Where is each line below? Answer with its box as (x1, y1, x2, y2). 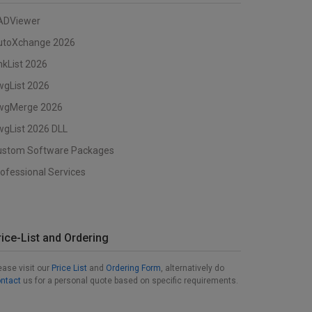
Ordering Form (106, 263, 161, 273)
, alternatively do (161, 263, 224, 273)
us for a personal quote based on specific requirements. (21, 276, 238, 286)
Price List (52, 263, 87, 273)
